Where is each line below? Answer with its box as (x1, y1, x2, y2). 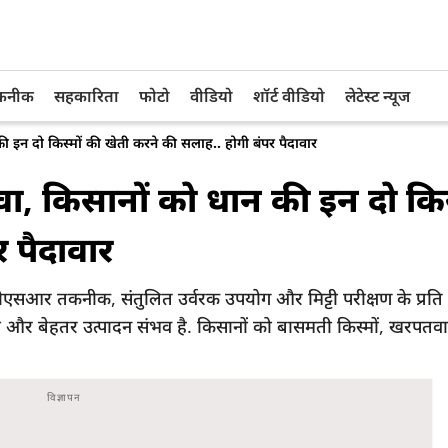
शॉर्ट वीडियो (253, 85, 325, 107)
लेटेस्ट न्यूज (345, 85, 410, 107)
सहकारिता (54, 85, 119, 107)
